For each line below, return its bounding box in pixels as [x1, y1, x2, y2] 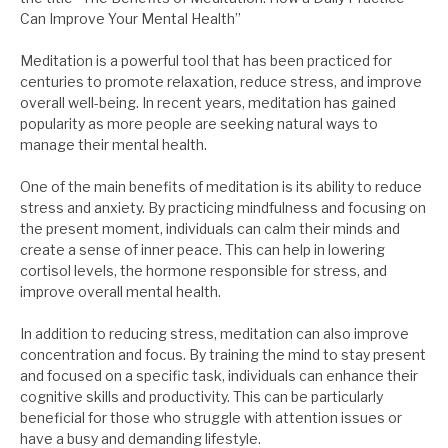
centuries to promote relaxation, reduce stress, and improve [20, 73, 422, 91]
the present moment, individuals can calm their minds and [20, 220, 400, 238]
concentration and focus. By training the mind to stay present [20, 346, 426, 364]
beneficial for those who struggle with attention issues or [20, 409, 402, 427]
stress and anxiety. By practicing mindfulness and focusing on [20, 199, 426, 217]
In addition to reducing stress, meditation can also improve [20, 325, 409, 343]
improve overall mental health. [20, 283, 221, 301]
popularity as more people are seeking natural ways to [20, 115, 378, 133]
